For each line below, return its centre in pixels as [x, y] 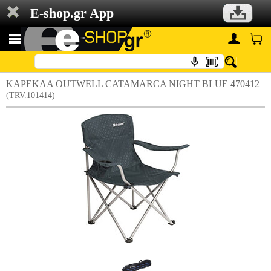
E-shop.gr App [72, 13]
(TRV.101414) [31, 95]
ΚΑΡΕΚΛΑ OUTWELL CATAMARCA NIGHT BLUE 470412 [133, 84]
